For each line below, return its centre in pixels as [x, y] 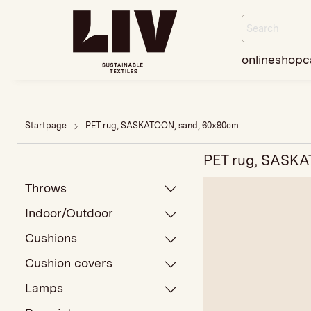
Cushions [51, 237]
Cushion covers [69, 263]
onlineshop [272, 59]
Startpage [46, 126]
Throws [46, 187]
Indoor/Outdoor [69, 212]
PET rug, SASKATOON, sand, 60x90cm [162, 126]
